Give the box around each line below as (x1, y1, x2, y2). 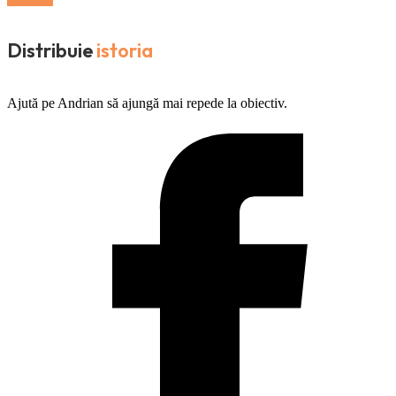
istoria (96, 38, 153, 64)
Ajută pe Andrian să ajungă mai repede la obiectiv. (7, 95, 287, 111)
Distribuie (7, 38, 93, 64)
